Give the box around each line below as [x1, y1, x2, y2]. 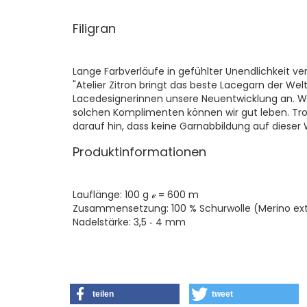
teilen [93, 289, 114, 299]
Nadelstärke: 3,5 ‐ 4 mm [73, 215, 186, 229]
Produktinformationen [73, 143, 206, 160]
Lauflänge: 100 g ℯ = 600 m [73, 188, 199, 201]
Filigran [73, 20, 116, 37]
